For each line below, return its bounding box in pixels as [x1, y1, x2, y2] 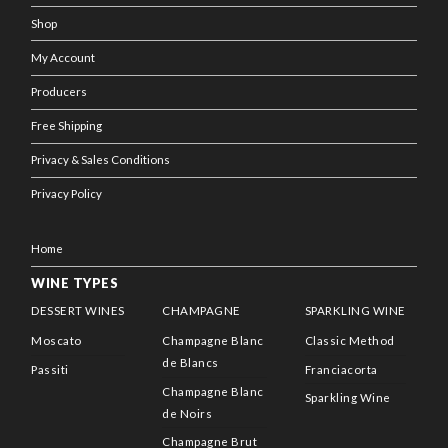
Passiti [31, 362, 69, 376]
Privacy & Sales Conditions [31, 153, 171, 167]
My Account [31, 51, 96, 64]
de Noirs [162, 406, 213, 420]
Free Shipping [31, 119, 103, 133]
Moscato [31, 334, 82, 348]
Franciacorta [304, 362, 378, 376]
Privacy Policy [31, 187, 103, 201]
